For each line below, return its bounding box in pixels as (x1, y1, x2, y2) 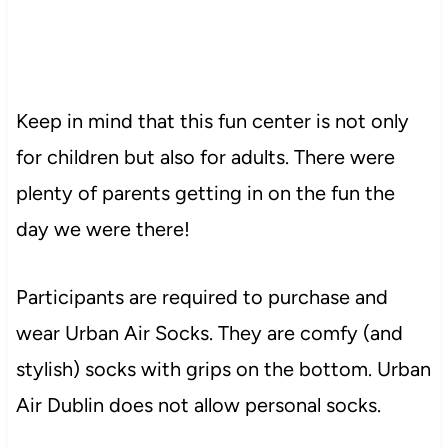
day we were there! (15, 216, 195, 241)
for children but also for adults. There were (15, 144, 395, 169)
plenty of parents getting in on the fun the (15, 180, 395, 205)
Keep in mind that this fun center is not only (15, 108, 409, 133)
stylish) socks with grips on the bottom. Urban (15, 356, 431, 381)
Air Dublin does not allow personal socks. (15, 392, 381, 417)
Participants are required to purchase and (15, 284, 388, 309)
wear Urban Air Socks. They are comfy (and (15, 320, 403, 345)
